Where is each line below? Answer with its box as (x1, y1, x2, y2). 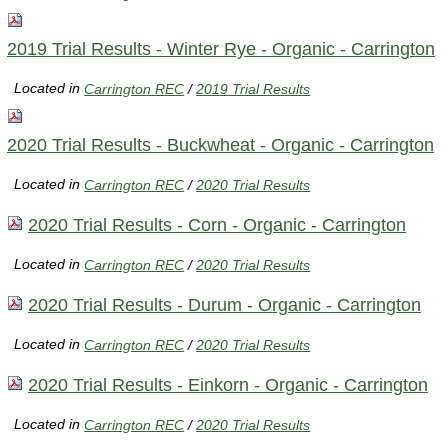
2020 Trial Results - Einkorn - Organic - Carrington (28, 374, 428, 395)
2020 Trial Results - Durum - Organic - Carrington (28, 294, 421, 315)
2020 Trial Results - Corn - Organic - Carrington (28, 214, 406, 235)
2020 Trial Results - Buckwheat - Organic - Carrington (7, 134, 434, 155)
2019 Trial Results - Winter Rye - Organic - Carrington (7, 38, 435, 59)
